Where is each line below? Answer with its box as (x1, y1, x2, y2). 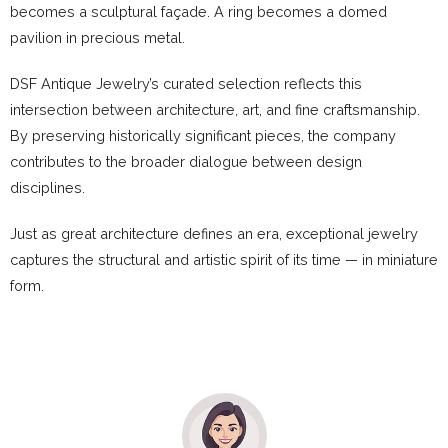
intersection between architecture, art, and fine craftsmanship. (10, 100, 420, 118)
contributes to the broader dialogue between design (10, 152, 362, 170)
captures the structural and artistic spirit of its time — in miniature (10, 250, 438, 268)
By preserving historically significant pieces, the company (10, 126, 396, 144)
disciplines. (10, 178, 85, 196)
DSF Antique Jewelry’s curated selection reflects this (10, 74, 362, 92)
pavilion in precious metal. (10, 28, 185, 46)
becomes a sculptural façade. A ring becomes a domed (10, 2, 387, 20)
